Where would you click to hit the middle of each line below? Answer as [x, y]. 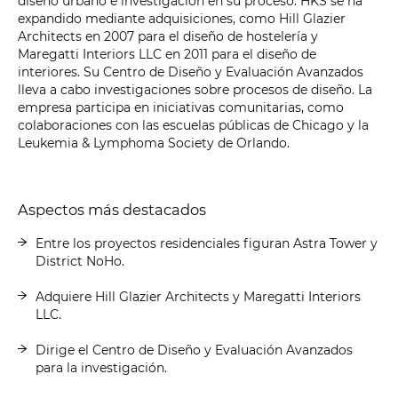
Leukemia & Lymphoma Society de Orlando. [154, 143]
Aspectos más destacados [112, 210]
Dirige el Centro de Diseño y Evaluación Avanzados [194, 350]
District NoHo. [80, 262]
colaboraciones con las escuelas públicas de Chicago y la [193, 126]
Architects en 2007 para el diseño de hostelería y [168, 37]
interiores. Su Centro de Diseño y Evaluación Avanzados [191, 72]
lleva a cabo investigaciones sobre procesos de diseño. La [195, 90]
